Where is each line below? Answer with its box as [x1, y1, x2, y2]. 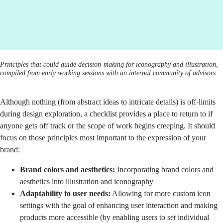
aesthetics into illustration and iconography [20, 177, 153, 186]
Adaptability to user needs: [20, 189, 111, 198]
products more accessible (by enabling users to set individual [20, 213, 209, 222]
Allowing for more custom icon [111, 189, 211, 198]
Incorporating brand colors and [115, 165, 214, 174]
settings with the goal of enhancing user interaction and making [20, 201, 218, 210]
